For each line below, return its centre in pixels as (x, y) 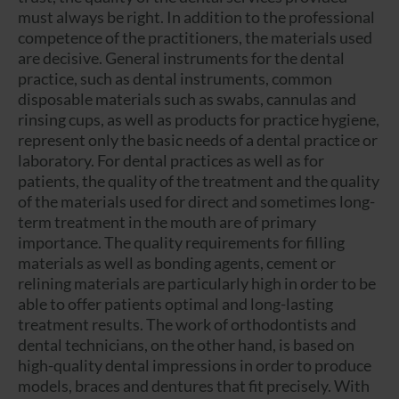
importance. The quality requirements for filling (181, 243)
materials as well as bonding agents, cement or (177, 263)
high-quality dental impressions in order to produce (195, 366)
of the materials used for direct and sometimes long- (196, 202)
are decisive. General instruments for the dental (181, 58)
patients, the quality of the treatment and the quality (199, 181)
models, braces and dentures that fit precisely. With (194, 386)
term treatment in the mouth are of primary (167, 222)
